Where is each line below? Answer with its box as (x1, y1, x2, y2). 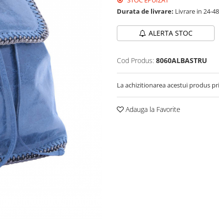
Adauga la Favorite (124, 105, 180, 114)
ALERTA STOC (148, 28, 193, 38)
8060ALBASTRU (156, 56, 207, 65)
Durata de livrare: (117, 7, 174, 16)
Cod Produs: (117, 56, 154, 65)
